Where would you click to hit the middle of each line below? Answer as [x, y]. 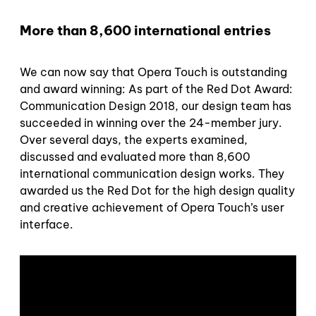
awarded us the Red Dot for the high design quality [157, 190]
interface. [47, 224]
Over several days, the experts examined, [134, 139]
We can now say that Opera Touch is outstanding [153, 72]
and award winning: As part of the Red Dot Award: [156, 89]
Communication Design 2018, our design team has [156, 105]
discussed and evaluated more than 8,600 [135, 156]
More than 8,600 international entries [145, 30]
